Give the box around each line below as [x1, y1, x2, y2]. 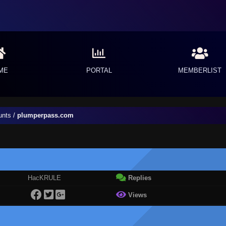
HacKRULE [27, 174, 61, 182]
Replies [126, 174, 151, 182]
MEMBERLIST [178, 67, 221, 74]
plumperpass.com [17, 111, 74, 119]
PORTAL [86, 67, 112, 74]
